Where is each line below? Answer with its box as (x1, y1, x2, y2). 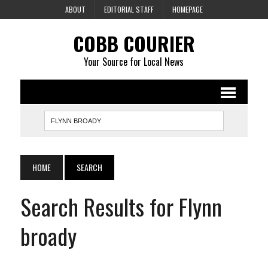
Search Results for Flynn (20, 190, 222, 223)
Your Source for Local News (84, 54, 184, 69)
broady (20, 219, 77, 252)
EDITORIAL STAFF (103, 4, 154, 14)
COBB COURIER (72, 29, 195, 57)
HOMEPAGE (172, 4, 203, 14)
